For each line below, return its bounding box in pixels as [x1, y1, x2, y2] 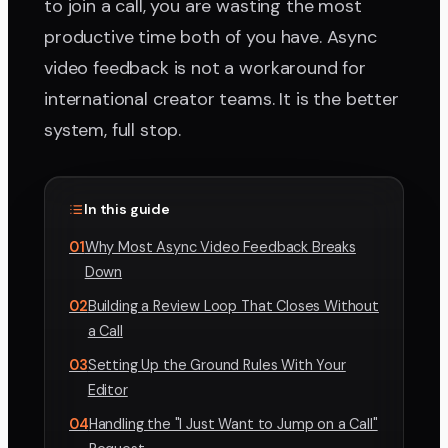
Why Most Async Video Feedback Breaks [84, 238, 356, 257]
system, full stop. [44, 118, 182, 143]
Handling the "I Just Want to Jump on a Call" [88, 415, 378, 434]
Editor [87, 381, 128, 400]
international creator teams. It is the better [44, 87, 399, 112]
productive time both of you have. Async [44, 25, 377, 50]
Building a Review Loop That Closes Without [87, 297, 379, 316]
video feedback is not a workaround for [44, 56, 366, 81]
